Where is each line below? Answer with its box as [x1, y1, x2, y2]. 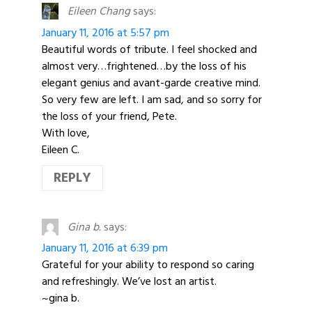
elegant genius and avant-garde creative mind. [42, 73, 260, 92]
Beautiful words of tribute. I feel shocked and [42, 40, 257, 58]
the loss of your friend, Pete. [42, 107, 177, 125]
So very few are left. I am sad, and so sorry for [42, 90, 262, 109]
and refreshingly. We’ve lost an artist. [42, 272, 217, 290]
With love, [42, 123, 90, 142]
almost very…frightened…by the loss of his [42, 56, 247, 75]
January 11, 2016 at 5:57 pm [42, 23, 169, 42]
